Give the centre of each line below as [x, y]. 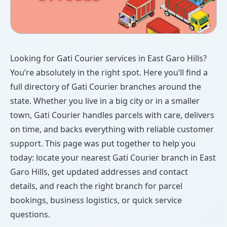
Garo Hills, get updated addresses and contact [99, 172]
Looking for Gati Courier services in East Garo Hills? [108, 59]
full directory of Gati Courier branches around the [106, 87]
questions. [30, 215]
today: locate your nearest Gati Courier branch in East [113, 158]
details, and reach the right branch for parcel [96, 186]
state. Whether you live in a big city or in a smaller [105, 101]
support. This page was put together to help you [103, 144]
